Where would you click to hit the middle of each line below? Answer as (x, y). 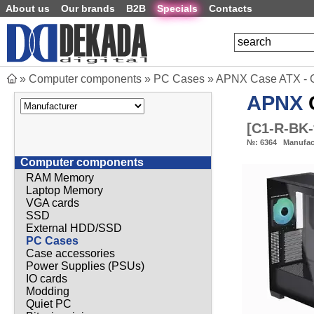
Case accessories (70, 254)
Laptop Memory (64, 191)
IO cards (47, 279)
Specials (177, 8)
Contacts (231, 8)
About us (28, 8)
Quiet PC (49, 304)
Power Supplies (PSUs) (85, 266)
